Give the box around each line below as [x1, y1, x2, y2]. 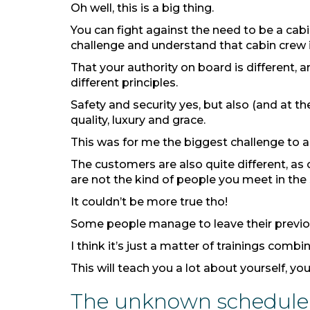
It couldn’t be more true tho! [71, 195, 228, 208]
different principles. [71, 76, 178, 89]
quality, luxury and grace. [71, 113, 208, 127]
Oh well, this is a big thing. [71, 1, 217, 15]
